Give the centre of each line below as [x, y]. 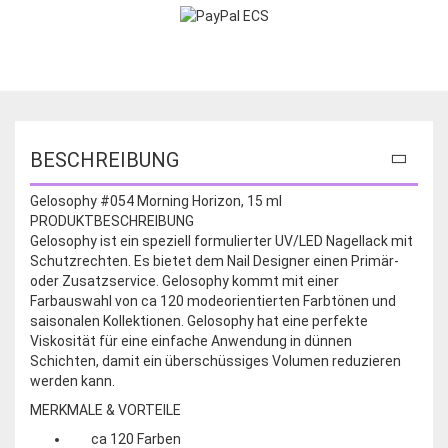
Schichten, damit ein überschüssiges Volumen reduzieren [215, 360]
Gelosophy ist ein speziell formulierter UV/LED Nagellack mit [221, 240]
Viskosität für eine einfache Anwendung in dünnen [191, 340]
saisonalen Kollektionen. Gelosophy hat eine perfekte [199, 320]
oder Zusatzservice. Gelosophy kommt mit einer [184, 280]
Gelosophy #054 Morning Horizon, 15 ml [156, 200]
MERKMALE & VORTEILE [105, 409]
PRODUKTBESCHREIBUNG [112, 220]
